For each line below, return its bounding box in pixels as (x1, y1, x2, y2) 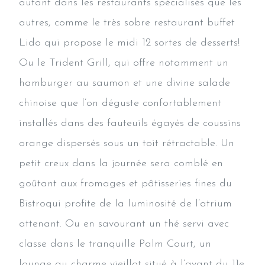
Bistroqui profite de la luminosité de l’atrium (19, 198, 232, 209)
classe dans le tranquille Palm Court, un (19, 238, 211, 250)
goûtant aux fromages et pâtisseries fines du (19, 177, 232, 189)
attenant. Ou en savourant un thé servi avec (19, 218, 229, 230)
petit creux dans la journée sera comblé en (19, 157, 223, 169)
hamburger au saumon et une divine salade (19, 77, 230, 89)
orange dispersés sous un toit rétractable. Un (19, 137, 234, 149)
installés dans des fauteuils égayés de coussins (19, 117, 241, 129)
